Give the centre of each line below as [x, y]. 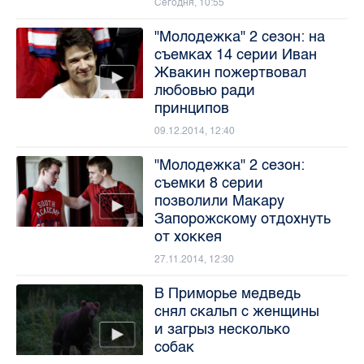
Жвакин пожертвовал [230, 72]
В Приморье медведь [227, 293]
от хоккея [188, 236]
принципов [191, 108]
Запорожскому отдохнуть [242, 218]
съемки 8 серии [208, 182]
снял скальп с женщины [236, 311]
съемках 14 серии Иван [235, 54]
